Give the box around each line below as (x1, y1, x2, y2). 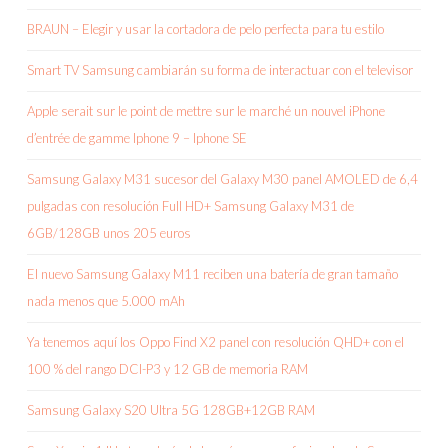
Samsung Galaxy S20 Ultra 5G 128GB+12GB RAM (27, 402, 315, 419)
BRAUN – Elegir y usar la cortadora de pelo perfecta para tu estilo (27, 21, 384, 38)
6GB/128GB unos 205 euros (27, 225, 191, 242)
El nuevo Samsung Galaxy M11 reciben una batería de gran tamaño (27, 266, 398, 283)
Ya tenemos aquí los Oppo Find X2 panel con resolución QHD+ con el (27, 334, 404, 351)
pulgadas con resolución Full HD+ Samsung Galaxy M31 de (27, 198, 354, 215)
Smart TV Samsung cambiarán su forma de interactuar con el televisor (27, 62, 413, 79)
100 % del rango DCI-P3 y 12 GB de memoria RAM (27, 361, 308, 378)
